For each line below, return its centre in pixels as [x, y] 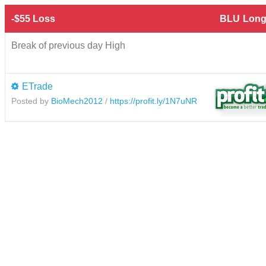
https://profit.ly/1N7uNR [153, 101]
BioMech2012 [77, 101]
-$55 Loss [33, 18]
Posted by [31, 101]
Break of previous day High [68, 45]
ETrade [37, 86]
